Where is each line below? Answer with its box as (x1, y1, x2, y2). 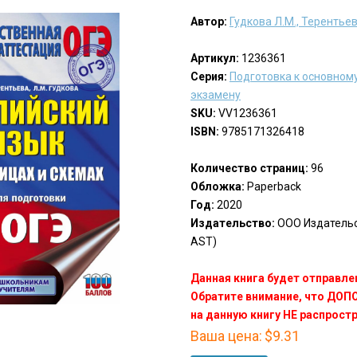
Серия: (190, 70, 227, 84)
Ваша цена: (190, 328, 262, 345)
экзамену (190, 88, 241, 102)
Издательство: (190, 217, 275, 230)
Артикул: (190, 52, 239, 65)
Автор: (190, 15, 227, 29)
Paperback (244, 180, 301, 194)
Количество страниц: (190, 162, 308, 175)
